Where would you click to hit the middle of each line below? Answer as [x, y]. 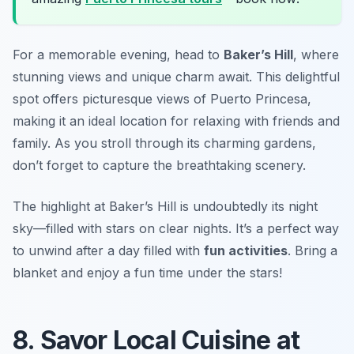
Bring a [316, 250]
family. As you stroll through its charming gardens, [164, 143]
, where [316, 54]
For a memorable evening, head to [118, 54]
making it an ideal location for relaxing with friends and [176, 121]
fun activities [246, 250]
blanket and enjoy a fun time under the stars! [147, 272]
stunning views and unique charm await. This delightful [176, 76]
